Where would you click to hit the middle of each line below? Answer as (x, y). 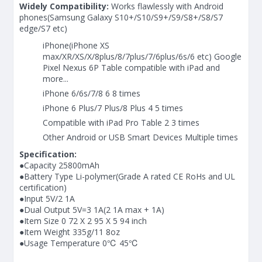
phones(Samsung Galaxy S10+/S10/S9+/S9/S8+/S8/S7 (121, 17)
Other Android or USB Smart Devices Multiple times (140, 137)
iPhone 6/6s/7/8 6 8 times (92, 93)
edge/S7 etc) (43, 28)
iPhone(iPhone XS (76, 45)
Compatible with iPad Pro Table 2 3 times (121, 122)
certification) (43, 187)
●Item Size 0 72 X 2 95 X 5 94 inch (83, 220)
